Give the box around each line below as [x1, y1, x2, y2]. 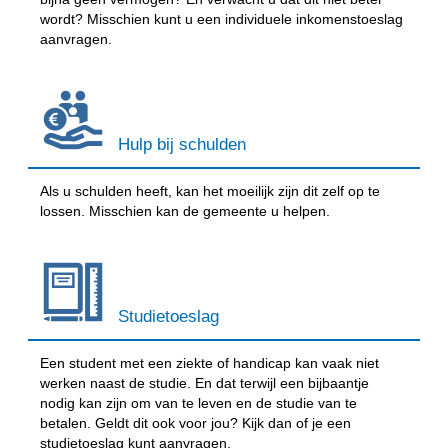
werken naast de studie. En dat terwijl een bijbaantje [40, 374, 370, 391]
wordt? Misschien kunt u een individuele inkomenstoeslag [40, 10, 404, 27]
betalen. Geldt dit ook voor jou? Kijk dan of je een [40, 414, 352, 431]
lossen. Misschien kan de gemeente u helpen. [40, 202, 331, 219]
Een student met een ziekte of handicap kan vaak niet [40, 354, 380, 371]
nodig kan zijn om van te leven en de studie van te [40, 394, 358, 411]
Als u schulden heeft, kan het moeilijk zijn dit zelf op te [40, 182, 381, 199]
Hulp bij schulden [118, 133, 247, 154]
